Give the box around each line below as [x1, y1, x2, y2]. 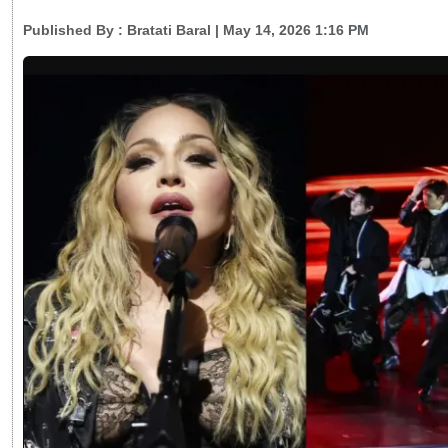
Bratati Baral [127, 22, 211, 39]
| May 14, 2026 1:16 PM [211, 22, 369, 39]
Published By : [23, 22, 127, 39]
